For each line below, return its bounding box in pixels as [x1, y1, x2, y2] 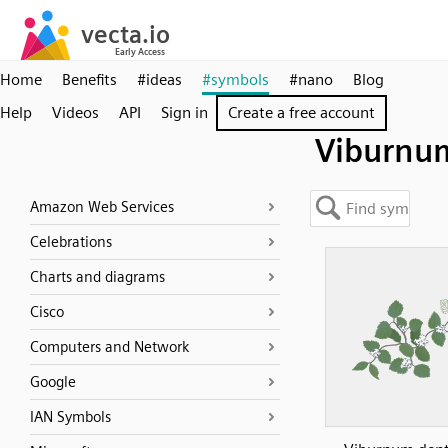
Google [30, 373, 76, 391]
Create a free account [228, 103, 375, 122]
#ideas [137, 70, 182, 89]
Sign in [161, 103, 208, 122]
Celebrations [30, 233, 112, 251]
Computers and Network [30, 338, 189, 356]
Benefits [62, 70, 117, 89]
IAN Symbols [30, 408, 111, 426]
